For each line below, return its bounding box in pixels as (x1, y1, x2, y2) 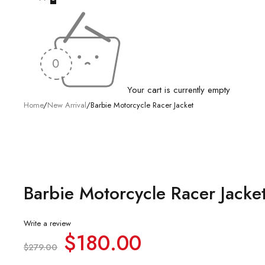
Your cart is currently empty (127, 83, 230, 96)
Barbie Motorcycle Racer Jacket (91, 99, 193, 111)
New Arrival (47, 99, 86, 111)
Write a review (24, 218, 71, 229)
